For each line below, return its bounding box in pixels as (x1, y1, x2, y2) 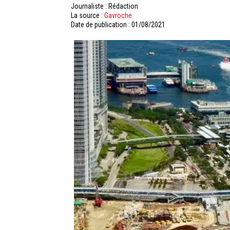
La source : (71, 11, 104, 20)
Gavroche (104, 11, 132, 20)
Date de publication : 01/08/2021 (71, 21, 165, 29)
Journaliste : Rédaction (71, 2, 138, 10)
